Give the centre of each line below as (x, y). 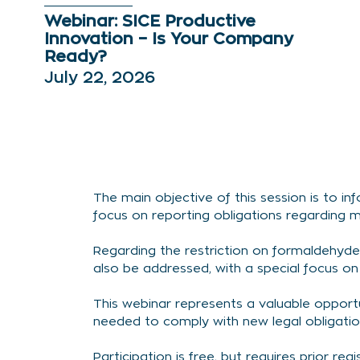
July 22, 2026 (100, 78)
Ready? (76, 57)
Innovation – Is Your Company (169, 39)
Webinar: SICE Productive (150, 22)
